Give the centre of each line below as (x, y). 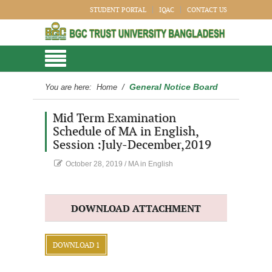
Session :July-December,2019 (132, 145)
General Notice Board (174, 87)
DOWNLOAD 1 (76, 245)
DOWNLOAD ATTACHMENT (136, 209)
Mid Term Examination (114, 118)
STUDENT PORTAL (118, 10)
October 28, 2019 (94, 164)
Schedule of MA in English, (126, 132)
